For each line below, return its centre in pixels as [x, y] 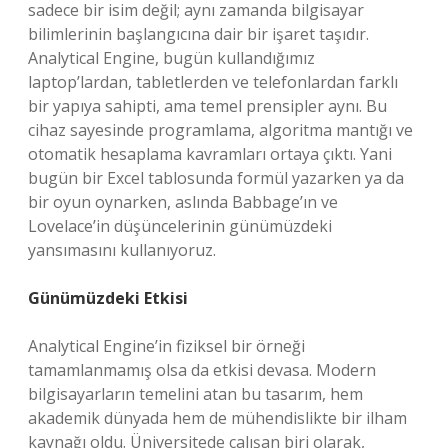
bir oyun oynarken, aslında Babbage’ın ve [183, 202]
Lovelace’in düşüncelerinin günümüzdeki [180, 226]
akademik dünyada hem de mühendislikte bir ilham [217, 418]
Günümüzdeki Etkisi [108, 298]
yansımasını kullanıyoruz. [122, 250]
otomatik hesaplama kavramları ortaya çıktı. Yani [210, 154]
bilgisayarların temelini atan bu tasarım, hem [195, 394]
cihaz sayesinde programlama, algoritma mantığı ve [220, 130]
